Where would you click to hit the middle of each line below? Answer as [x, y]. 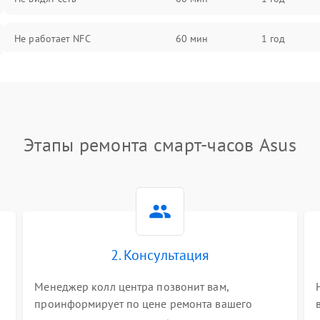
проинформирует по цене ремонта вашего [144, 304]
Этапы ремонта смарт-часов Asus [160, 145]
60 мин [192, 39]
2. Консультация [160, 255]
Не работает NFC [52, 39]
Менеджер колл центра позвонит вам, [131, 286]
